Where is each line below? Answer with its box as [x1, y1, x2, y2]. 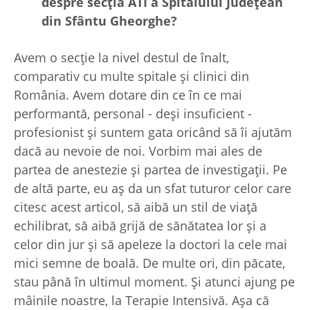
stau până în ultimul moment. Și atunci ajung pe [14, 273, 295, 291]
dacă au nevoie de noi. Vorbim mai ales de [14, 143, 262, 160]
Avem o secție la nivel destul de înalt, [14, 49, 229, 66]
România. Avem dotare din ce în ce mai [14, 86, 242, 104]
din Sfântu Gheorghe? [42, 12, 177, 30]
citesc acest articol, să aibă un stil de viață [14, 199, 257, 216]
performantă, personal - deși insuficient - [14, 105, 252, 122]
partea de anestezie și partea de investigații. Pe [14, 161, 287, 179]
